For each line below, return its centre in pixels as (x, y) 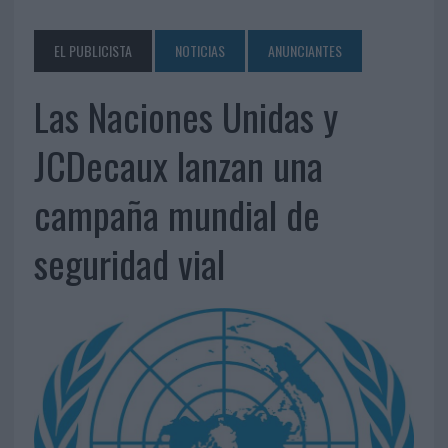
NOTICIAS (199, 51)
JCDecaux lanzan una (178, 165)
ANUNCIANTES (304, 51)
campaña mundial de (176, 214)
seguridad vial (129, 263)
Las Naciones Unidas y (185, 116)
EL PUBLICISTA (92, 51)
